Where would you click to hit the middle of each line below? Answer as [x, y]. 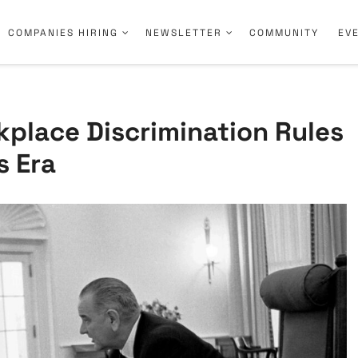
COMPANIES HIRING [63, 33]
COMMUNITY [284, 33]
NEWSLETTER [184, 33]
